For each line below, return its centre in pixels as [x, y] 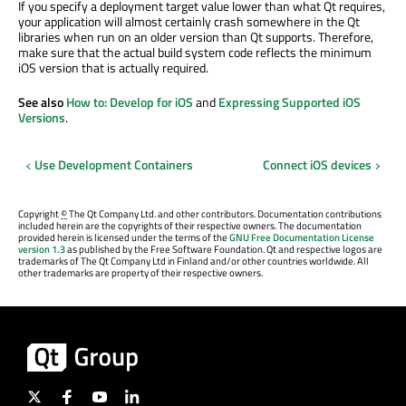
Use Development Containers [113, 165]
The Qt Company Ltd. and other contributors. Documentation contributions [224, 213]
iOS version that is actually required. [113, 68]
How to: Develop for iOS [130, 102]
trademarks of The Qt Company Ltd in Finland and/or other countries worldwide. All [193, 261]
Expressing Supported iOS [290, 102]
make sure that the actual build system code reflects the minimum [195, 53]
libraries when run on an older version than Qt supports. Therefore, [196, 37]
